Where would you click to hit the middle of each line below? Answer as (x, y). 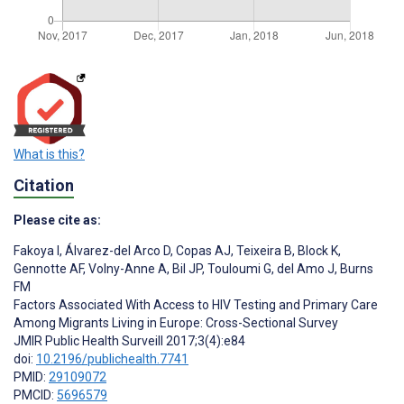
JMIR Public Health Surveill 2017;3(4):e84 (129, 341)
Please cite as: (57, 220)
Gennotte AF (48, 269)
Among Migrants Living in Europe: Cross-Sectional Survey (176, 323)
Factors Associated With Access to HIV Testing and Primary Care (196, 305)
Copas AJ (202, 251)
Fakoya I (37, 251)
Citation (44, 185)
